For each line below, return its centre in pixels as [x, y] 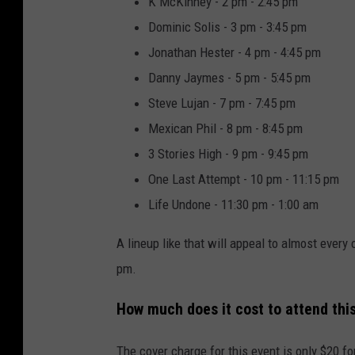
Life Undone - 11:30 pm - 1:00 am [233, 205]
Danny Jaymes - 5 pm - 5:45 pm [229, 78]
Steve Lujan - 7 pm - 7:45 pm [222, 103]
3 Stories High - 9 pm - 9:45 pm [228, 154]
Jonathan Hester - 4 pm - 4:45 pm [235, 53]
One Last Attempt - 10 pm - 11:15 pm [244, 179]
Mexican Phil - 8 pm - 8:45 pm [225, 129]
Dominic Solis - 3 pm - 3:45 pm [227, 27]
